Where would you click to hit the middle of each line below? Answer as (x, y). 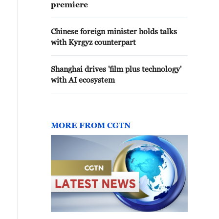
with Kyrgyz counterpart (93, 42)
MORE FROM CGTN (91, 125)
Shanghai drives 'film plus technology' (116, 69)
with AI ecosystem (83, 80)
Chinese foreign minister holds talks (114, 31)
